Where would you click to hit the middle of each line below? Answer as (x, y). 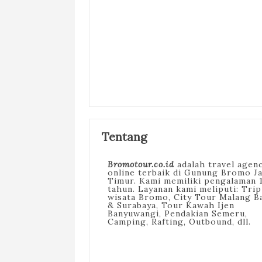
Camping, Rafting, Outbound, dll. (179, 221)
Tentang (124, 136)
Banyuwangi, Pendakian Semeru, (177, 213)
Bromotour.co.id (141, 164)
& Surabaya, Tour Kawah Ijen (171, 205)
